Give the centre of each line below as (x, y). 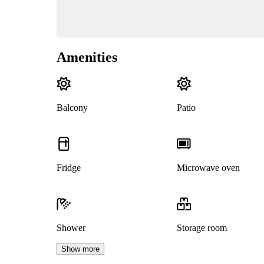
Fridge (69, 168)
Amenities (87, 57)
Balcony (72, 108)
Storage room (202, 228)
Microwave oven (208, 168)
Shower (71, 228)
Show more (80, 249)
